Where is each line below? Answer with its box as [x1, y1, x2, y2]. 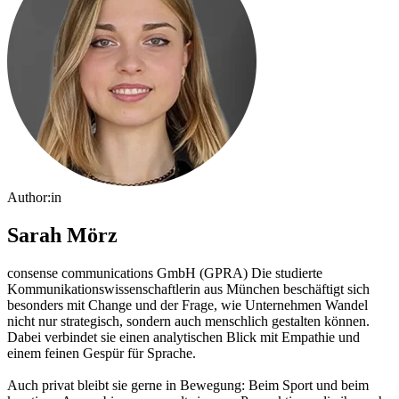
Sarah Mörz [7, 224, 118, 248]
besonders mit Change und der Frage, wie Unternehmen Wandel [7, 297, 368, 313]
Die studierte [248, 265, 322, 281]
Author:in [7, 190, 61, 206]
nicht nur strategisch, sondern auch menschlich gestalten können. [7, 313, 370, 330]
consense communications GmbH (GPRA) [7, 265, 248, 281]
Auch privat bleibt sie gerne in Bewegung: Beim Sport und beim [7, 378, 369, 394]
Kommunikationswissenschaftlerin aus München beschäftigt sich [7, 281, 370, 297]
